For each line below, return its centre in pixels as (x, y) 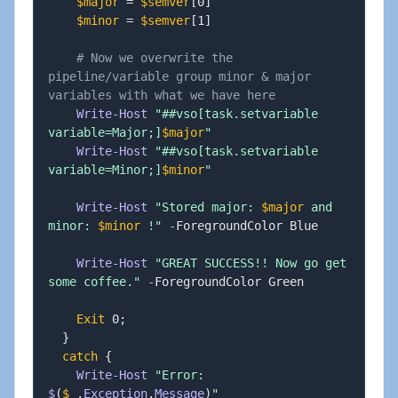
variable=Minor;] (105, 170)
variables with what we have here (162, 95)
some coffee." (94, 282)
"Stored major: (208, 207)
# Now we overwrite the (155, 58)
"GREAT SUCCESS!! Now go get (251, 263)
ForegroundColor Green (229, 282)
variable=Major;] (105, 132)
